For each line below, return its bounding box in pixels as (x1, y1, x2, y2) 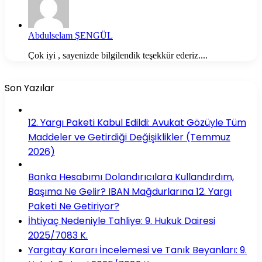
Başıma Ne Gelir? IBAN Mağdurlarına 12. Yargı (28, 184, 232, 198)
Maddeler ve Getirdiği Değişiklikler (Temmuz (28, 130, 230, 144)
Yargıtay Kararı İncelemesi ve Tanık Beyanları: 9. (28, 243, 247, 257)
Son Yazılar (5, 81, 54, 95)
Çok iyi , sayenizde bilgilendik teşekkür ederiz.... (28, 50, 208, 60)
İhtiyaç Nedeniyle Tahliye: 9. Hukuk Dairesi (28, 213, 215, 227)
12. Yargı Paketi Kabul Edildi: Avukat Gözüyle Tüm (28, 115, 246, 129)
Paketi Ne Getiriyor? (28, 199, 119, 213)
